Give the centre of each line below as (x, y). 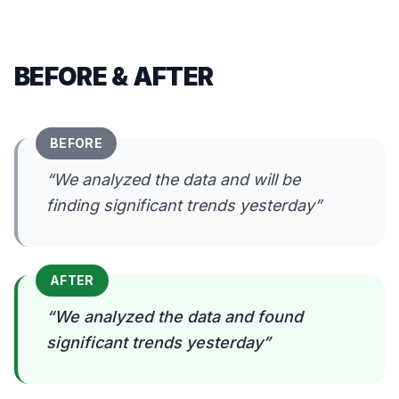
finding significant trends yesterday (180, 205)
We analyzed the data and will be (177, 179)
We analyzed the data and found (179, 317)
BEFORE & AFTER (114, 77)
